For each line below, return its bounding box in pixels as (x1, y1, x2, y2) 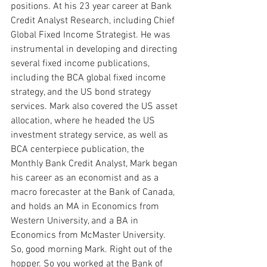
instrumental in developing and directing (11, 43, 179, 55)
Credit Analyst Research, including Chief (11, 14, 177, 27)
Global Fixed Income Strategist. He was (11, 29, 173, 41)
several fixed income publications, (11, 57, 152, 70)
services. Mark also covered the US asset (11, 100, 180, 113)
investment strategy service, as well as (11, 129, 170, 141)
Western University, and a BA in (11, 215, 141, 227)
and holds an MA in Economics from (11, 200, 162, 213)
